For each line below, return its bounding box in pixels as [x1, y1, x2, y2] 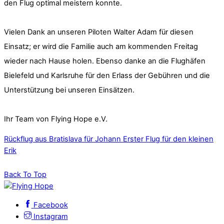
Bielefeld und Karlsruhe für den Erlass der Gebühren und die [4, 70, 210, 80]
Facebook [33, 200, 68, 209]
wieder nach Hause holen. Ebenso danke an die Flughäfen [4, 56, 205, 65]
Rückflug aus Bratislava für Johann [4, 134, 121, 144]
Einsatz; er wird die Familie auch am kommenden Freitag [4, 41, 198, 51]
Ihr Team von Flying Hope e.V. [4, 114, 107, 123]
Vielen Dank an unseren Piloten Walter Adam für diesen [4, 27, 193, 36]
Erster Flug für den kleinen [121, 134, 213, 144]
